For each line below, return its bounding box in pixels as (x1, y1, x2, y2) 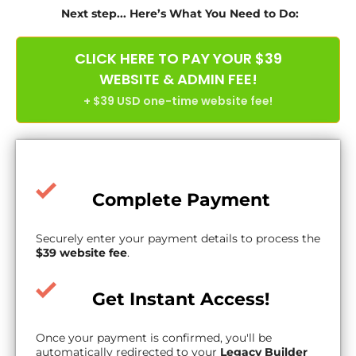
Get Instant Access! (92, 288, 270, 310)
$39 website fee (36, 246, 127, 260)
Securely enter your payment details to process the (36, 231, 320, 246)
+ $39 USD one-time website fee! (83, 93, 273, 109)
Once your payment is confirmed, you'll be (36, 331, 272, 345)
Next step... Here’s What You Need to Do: (61, 6, 299, 21)
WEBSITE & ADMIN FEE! (99, 69, 257, 89)
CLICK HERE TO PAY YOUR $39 (74, 48, 282, 68)
